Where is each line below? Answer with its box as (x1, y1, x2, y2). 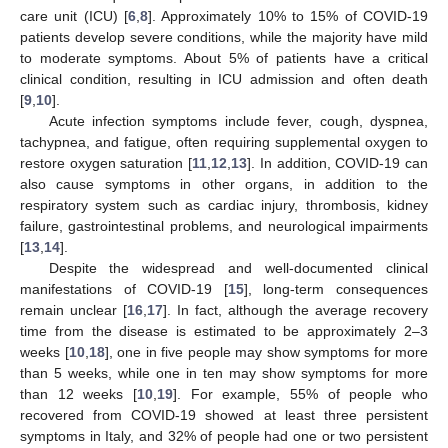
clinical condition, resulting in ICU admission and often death (20, 70, 428, 87)
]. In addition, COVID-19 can (247, 154, 429, 171)
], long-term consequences (243, 280, 429, 297)
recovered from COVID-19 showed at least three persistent (20, 406, 428, 423)
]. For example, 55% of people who (173, 385, 428, 402)
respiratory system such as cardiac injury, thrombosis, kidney (20, 196, 428, 213)
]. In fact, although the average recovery (163, 301, 428, 318)
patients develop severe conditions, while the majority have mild (20, 28, 428, 45)
